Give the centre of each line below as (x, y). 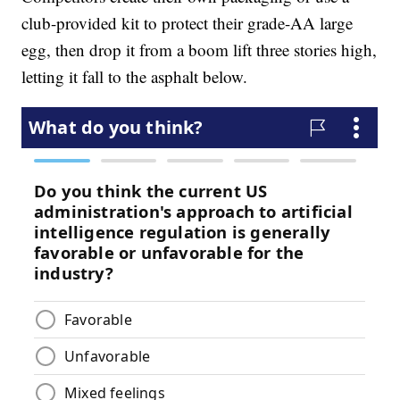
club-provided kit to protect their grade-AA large (187, 23)
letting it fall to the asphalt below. (135, 77)
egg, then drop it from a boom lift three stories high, (200, 50)
